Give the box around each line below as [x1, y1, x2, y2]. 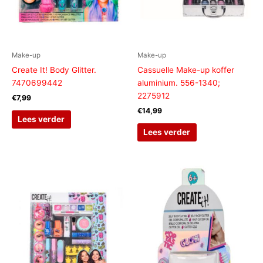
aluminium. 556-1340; [137, 78, 220, 88]
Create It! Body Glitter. [12, 65, 96, 75]
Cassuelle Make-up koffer [137, 65, 234, 75]
